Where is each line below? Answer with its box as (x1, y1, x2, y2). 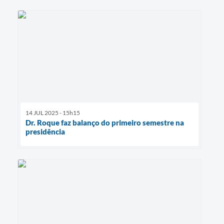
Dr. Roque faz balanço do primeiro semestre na (25, 118, 184, 127)
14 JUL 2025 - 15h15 (25, 109, 80, 117)
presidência (25, 127, 65, 136)
